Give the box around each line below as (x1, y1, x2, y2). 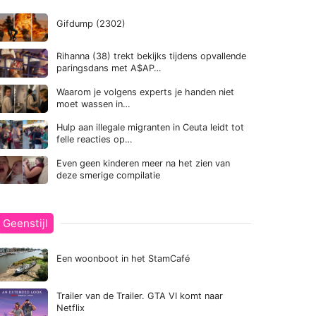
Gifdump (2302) (56, 18, 126, 30)
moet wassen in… (56, 98, 130, 109)
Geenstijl (3, 217, 48, 231)
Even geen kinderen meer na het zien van (56, 157, 230, 169)
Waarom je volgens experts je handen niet (56, 86, 234, 97)
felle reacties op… (56, 134, 133, 145)
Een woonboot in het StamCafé (56, 253, 190, 264)
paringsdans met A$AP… (56, 63, 162, 74)
